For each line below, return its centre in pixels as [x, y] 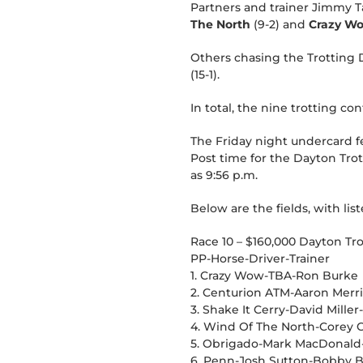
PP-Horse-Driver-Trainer [260, 258]
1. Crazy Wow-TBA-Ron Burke [274, 275]
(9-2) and [280, 24]
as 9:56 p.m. [224, 175]
